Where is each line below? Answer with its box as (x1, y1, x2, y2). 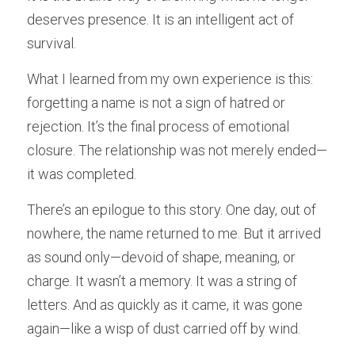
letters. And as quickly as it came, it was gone (27, 296, 303, 313)
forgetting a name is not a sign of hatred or (27, 94, 285, 111)
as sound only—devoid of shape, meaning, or (27, 249, 296, 265)
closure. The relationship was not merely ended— (27, 142, 327, 158)
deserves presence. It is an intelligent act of (27, 11, 294, 28)
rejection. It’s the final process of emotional (27, 118, 289, 135)
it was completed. (27, 166, 136, 182)
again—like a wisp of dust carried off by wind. (27, 320, 300, 337)
